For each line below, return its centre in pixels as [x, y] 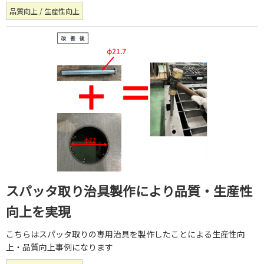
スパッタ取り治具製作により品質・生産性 [129, 190]
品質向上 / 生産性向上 [44, 11]
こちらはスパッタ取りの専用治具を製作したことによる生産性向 [126, 234]
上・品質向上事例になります [60, 247]
